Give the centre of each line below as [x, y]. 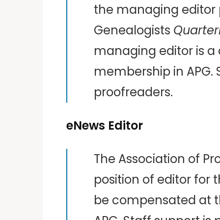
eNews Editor [105, 125]
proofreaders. [133, 92]
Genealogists [134, 30]
